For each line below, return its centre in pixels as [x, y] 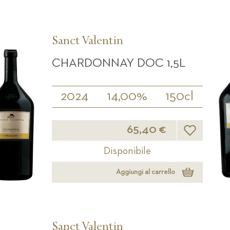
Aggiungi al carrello [145, 172]
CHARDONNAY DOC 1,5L [118, 63]
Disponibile [127, 151]
